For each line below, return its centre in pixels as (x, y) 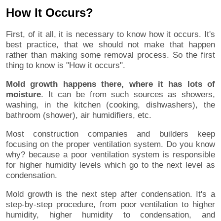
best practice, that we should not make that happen (110, 45)
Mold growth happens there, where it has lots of (110, 84)
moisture (23, 95)
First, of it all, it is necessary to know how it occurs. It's (110, 35)
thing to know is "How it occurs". (66, 66)
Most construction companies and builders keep (110, 134)
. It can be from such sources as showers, (128, 95)
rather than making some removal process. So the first (110, 55)
